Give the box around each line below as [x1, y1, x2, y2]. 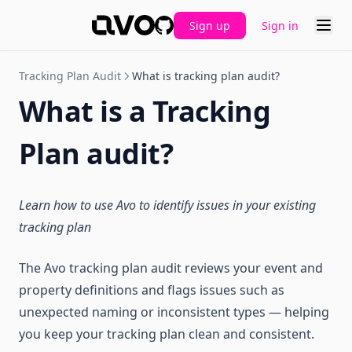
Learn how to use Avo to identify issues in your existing [19, 196, 316, 214]
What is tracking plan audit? [132, 68, 280, 83]
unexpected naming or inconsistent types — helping [19, 303, 329, 321]
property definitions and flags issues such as [19, 281, 284, 299]
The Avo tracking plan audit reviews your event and [19, 259, 323, 277]
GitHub [154, 35, 196, 52]
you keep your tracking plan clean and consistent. [19, 325, 314, 343]
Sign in [262, 17, 299, 33]
